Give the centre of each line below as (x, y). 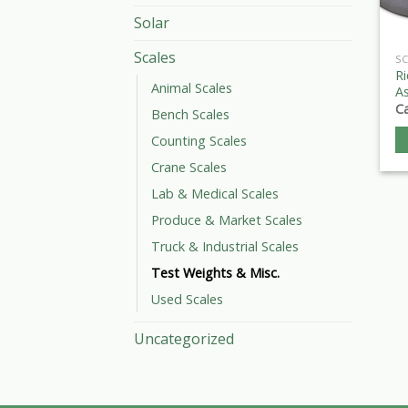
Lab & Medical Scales (215, 194)
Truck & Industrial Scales (225, 247)
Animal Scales (192, 88)
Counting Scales (199, 141)
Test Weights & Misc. (215, 273)
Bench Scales (190, 115)
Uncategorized (184, 339)
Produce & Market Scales (227, 220)
